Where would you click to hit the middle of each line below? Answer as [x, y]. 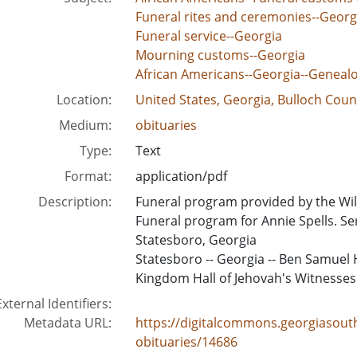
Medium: [85, 125]
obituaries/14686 [186, 342]
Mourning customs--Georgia [220, 55]
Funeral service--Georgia [208, 36]
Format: [88, 176]
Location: [84, 100]
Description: [75, 202]
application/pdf [181, 176]
